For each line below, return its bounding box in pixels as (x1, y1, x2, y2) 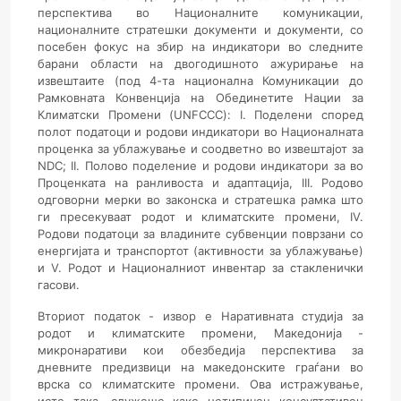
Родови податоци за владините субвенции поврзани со (38, 226, 363, 241)
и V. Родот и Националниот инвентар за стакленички (38, 260, 363, 275)
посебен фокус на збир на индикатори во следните (38, 39, 363, 54)
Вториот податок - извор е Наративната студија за (38, 309, 363, 323)
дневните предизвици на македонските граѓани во (38, 360, 363, 374)
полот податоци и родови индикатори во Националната (38, 124, 363, 139)
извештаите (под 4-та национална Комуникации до (38, 73, 363, 88)
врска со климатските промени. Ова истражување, (38, 377, 363, 391)
